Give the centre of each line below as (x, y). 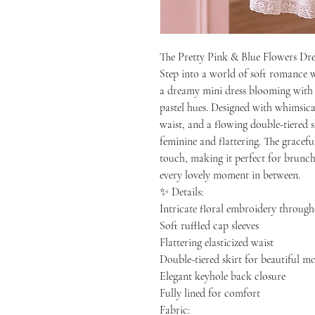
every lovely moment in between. (230, 175)
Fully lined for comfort (210, 293)
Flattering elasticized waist (217, 242)
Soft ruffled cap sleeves (209, 225)
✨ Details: (181, 192)
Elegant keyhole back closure (223, 276)
